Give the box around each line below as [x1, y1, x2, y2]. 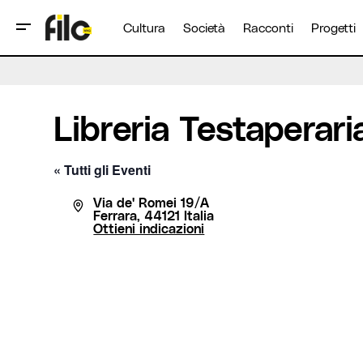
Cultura [123, 19, 165, 36]
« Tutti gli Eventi [53, 160, 151, 179]
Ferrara [93, 207, 138, 223]
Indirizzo [72, 194, 124, 209]
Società [183, 19, 225, 36]
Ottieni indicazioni [93, 220, 205, 236]
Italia [184, 207, 215, 223]
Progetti [311, 19, 356, 36]
